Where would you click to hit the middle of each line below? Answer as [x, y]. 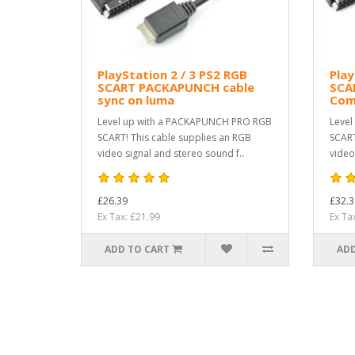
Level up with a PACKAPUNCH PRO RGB [185, 122]
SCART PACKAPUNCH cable [176, 88]
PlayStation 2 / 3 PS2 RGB [172, 75]
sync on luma [136, 100]
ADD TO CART [137, 250]
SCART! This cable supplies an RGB [174, 138]
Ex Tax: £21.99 [129, 217]
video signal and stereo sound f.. [171, 154]
